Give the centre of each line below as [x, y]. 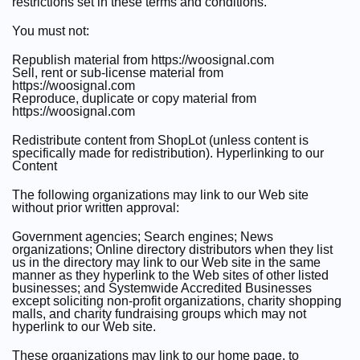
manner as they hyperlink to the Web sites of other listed [170, 275]
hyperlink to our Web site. [84, 327]
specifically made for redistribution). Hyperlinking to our [168, 153]
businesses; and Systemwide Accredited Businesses [162, 288]
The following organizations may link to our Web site [160, 195]
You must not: [51, 31]
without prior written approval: [96, 208]
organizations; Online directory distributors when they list [172, 250]
